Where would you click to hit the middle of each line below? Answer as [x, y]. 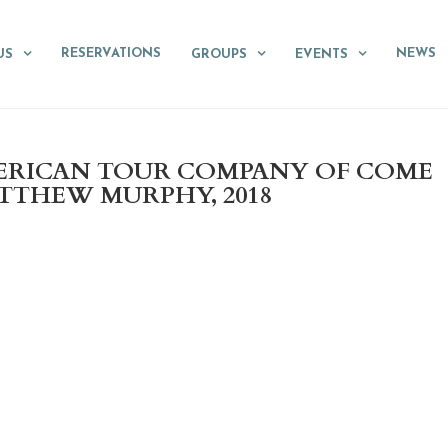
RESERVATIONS [111, 53]
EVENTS [321, 54]
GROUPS [219, 54]
